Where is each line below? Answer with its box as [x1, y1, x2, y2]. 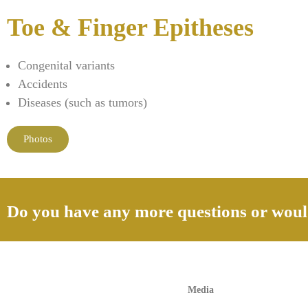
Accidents [18, 76, 67, 91]
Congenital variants [18, 58, 115, 72]
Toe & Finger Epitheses [7, 13, 254, 41]
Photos [23, 133, 52, 144]
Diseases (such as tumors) [18, 95, 147, 109]
